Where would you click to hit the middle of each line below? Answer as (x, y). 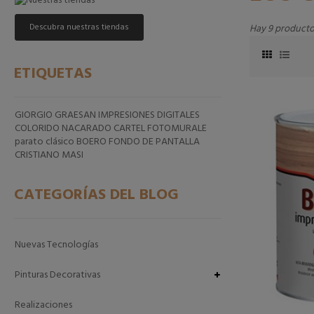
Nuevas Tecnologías (56, 245)
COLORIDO (38, 129)
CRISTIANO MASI (49, 155)
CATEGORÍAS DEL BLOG (96, 195)
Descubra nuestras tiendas (79, 27)
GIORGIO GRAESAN (56, 115)
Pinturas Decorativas (57, 275)
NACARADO (88, 129)
